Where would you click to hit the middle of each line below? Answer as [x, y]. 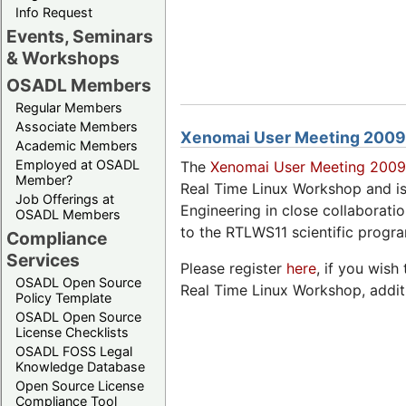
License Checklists [72, 332]
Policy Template [63, 297]
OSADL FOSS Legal [74, 351]
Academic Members [77, 145]
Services [43, 260]
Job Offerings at [65, 198]
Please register [233, 268]
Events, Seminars [80, 36]
